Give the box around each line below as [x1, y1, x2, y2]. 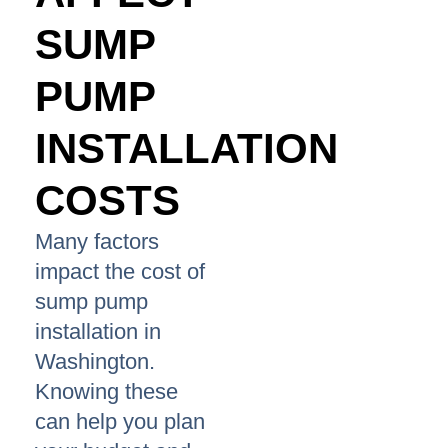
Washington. [35, 349, 155, 375]
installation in [35, 319, 161, 345]
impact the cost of [35, 259, 205, 285]
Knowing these [35, 379, 178, 405]
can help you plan [35, 409, 205, 435]
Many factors [35, 229, 159, 255]
